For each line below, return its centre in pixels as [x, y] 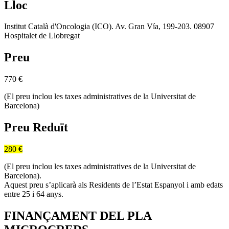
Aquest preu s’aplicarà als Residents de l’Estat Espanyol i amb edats [113, 185]
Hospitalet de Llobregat [42, 36]
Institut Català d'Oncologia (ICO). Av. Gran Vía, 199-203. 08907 [109, 27]
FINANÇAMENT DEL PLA [78, 215]
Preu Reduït [36, 128]
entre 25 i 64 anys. [34, 194]
